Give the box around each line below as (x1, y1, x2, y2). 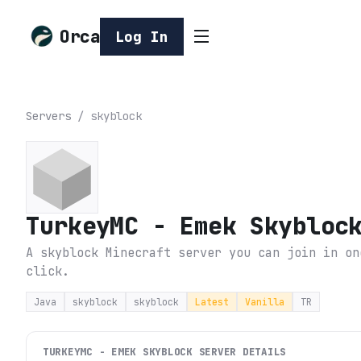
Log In (115, 27, 168, 46)
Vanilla (245, 296, 284, 309)
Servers (26, 109, 71, 124)
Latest (195, 296, 229, 309)
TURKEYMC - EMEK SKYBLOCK (43, 345, 193, 359)
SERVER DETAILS (192, 345, 287, 359)
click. (26, 263, 69, 280)
